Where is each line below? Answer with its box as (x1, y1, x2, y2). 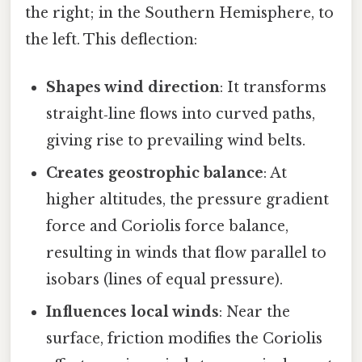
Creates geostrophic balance (46, 163, 264, 182)
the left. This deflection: (25, 30, 197, 48)
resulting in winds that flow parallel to (46, 243, 327, 262)
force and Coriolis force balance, (46, 217, 289, 235)
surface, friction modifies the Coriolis (46, 329, 323, 347)
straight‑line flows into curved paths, (46, 104, 316, 123)
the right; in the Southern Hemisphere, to (25, 3, 334, 22)
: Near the (219, 302, 291, 321)
